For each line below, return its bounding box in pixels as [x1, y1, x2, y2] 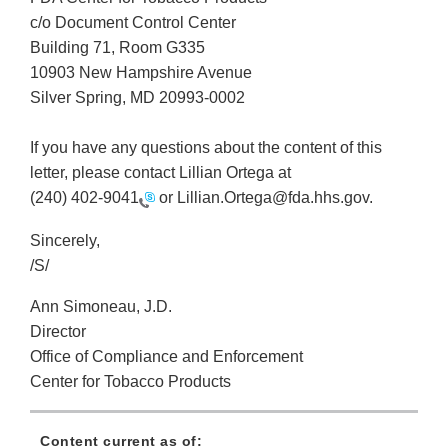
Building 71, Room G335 [30, 39, 205, 57]
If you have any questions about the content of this [30, 139, 382, 157]
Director [30, 322, 86, 340]
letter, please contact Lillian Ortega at [30, 164, 291, 182]
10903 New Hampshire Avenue [30, 64, 252, 82]
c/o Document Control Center [30, 14, 236, 32]
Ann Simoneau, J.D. [30, 297, 172, 315]
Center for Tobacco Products [30, 372, 231, 390]
